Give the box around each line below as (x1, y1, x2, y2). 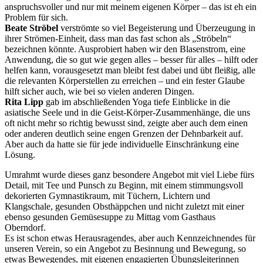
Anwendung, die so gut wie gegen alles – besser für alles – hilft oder (5, 54, 258, 65)
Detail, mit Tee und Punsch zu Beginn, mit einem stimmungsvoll (5, 180, 243, 190)
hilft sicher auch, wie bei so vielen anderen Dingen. (5, 86, 194, 96)
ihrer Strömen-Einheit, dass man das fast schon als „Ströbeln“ (5, 33, 231, 43)
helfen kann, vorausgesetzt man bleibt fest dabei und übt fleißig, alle (5, 65, 255, 75)
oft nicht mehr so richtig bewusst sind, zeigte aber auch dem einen (5, 117, 248, 128)
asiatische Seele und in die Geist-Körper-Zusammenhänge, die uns (5, 107, 250, 117)
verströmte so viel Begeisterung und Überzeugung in (58, 22, 255, 33)
